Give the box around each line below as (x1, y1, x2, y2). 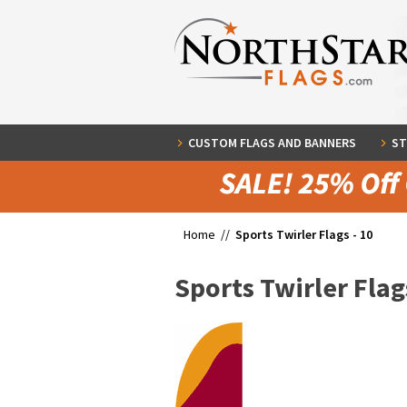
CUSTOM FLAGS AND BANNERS (188, 134, 356, 151)
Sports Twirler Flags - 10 (235, 226, 372, 243)
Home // (184, 226, 235, 243)
